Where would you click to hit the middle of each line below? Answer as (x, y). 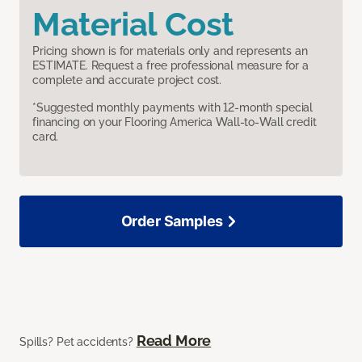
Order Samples (172, 221)
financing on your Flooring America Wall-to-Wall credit (175, 122)
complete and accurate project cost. (127, 80)
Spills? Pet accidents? (78, 341)
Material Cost (133, 23)
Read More (174, 340)
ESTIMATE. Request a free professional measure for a (170, 65)
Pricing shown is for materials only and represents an (170, 51)
